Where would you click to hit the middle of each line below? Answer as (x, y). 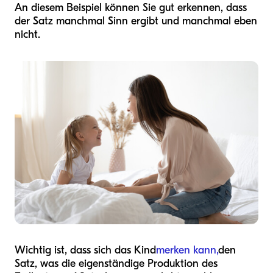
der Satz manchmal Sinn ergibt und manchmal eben (136, 21)
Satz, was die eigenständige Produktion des (116, 263)
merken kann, (187, 250)
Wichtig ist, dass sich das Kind (85, 250)
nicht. (27, 35)
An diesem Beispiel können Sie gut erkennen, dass (131, 8)
